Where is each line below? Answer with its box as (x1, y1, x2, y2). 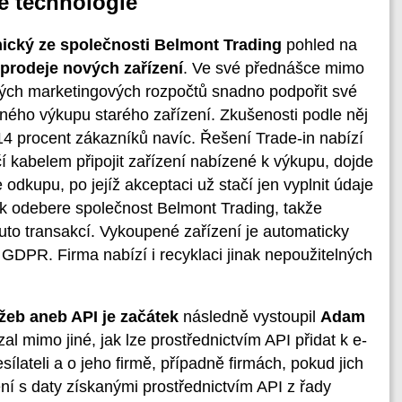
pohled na (282, 35, 357, 54)
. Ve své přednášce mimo (183, 58, 364, 77)
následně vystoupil (179, 308, 320, 327)
